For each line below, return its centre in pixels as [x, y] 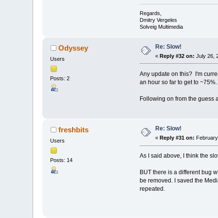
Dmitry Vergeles [158, 20]
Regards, [150, 13]
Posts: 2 [60, 79]
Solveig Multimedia [161, 27]
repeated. [152, 189]
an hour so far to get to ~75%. [178, 82]
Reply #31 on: [177, 138]
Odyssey [73, 48]
